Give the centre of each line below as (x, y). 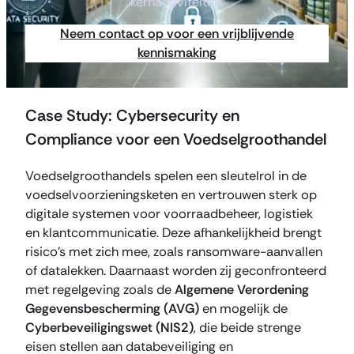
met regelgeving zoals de (100, 290)
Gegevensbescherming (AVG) (112, 309)
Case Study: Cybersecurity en (132, 116)
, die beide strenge (247, 328)
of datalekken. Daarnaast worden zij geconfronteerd (176, 271)
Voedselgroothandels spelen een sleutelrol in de (166, 176)
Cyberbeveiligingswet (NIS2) (109, 328)
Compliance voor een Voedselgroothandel (176, 139)
